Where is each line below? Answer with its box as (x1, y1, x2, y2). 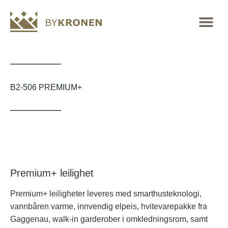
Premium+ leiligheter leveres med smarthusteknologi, (10, 189, 202, 198)
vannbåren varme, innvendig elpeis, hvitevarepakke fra (10, 202, 207, 211)
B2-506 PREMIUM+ (10, 83, 82, 92)
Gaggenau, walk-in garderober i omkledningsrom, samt (10, 215, 208, 223)
